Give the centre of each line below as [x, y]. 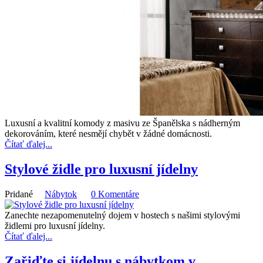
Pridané [20, 194]
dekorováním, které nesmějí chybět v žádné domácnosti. [108, 133]
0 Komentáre [115, 194]
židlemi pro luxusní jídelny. [55, 225]
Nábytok [61, 194]
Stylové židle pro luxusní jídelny [101, 169]
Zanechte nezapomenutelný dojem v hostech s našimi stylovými [122, 215]
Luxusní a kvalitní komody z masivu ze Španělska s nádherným [122, 123]
